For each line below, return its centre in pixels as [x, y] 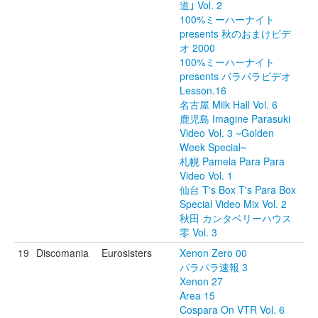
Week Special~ [213, 147]
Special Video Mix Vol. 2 [233, 204]
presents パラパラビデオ [235, 76]
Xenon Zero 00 [213, 253]
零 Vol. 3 [198, 232]
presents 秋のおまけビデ [235, 33]
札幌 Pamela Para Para [232, 161]
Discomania [62, 253]
